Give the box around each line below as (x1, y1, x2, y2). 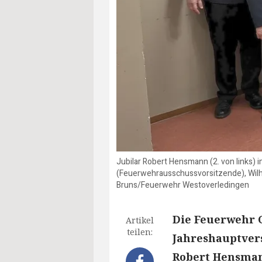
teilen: (127, 226, 153, 238)
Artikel (126, 215, 154, 226)
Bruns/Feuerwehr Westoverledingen (116, 179, 249, 192)
